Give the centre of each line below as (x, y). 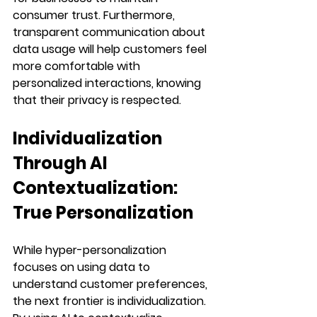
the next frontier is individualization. (111, 301)
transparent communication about (110, 32)
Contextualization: (97, 188)
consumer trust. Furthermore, (95, 15)
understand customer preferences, (111, 284)
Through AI (62, 163)
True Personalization (103, 212)
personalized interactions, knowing (108, 83)
